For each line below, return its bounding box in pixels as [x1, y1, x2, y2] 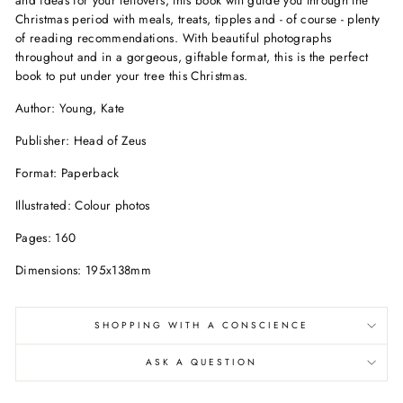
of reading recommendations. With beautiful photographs [15, 28, 332, 47]
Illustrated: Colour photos [15, 195, 150, 214]
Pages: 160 [15, 228, 76, 246]
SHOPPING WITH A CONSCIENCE [94, 318, 309, 332]
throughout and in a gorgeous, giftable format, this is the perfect [15, 47, 369, 66]
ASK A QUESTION [145, 354, 258, 369]
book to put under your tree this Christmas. [15, 66, 248, 85]
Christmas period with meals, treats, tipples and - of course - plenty [15, 9, 381, 28]
